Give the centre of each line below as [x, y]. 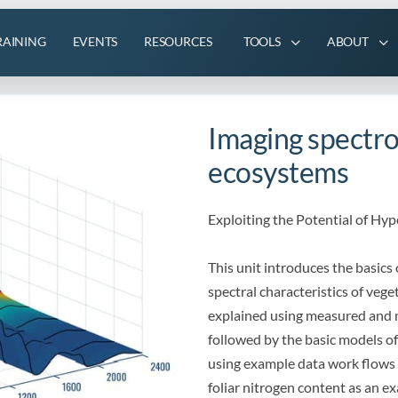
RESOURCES [178, 41]
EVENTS [95, 41]
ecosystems [279, 172]
